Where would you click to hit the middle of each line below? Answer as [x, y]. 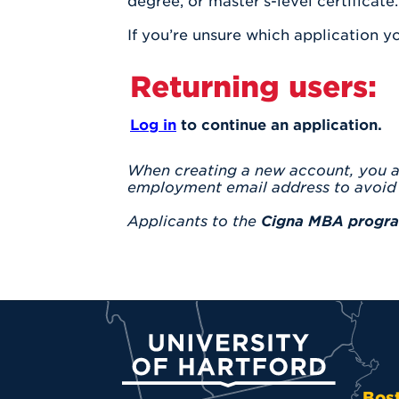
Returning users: [253, 87]
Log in [153, 125]
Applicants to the [194, 221]
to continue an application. [279, 125]
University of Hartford [204, 342]
